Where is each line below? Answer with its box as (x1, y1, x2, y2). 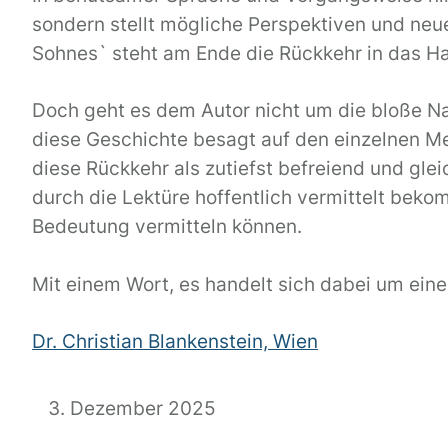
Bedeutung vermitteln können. (32, 215, 302, 239)
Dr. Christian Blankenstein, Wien (32, 330, 318, 354)
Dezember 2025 (70, 397, 216, 421)
